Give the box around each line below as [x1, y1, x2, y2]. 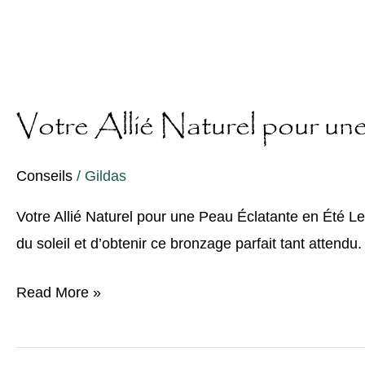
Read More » [16, 284, 101, 301]
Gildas [85, 167, 126, 184]
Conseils [16, 167, 73, 184]
